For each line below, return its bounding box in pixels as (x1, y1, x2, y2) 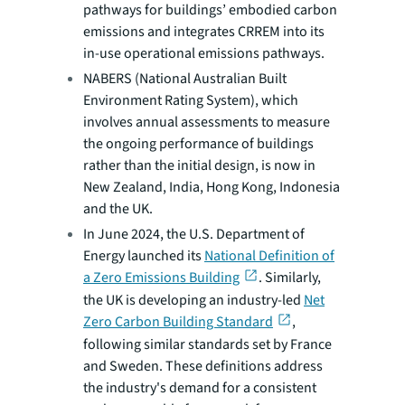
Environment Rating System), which (83, 89, 298, 110)
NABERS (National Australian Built (83, 68, 287, 89)
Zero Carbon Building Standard (83, 311, 273, 332)
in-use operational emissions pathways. (83, 42, 325, 63)
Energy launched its (83, 245, 204, 266)
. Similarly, (258, 267, 321, 287)
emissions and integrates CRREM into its (83, 21, 325, 42)
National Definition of (204, 245, 334, 266)
